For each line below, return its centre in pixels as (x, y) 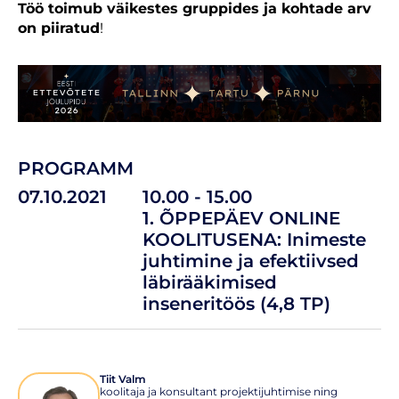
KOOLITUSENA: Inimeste (254, 239)
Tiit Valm (123, 379)
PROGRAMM (76, 168)
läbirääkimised (210, 282)
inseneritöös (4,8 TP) (236, 303)
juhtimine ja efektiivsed (251, 261)
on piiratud (59, 28)
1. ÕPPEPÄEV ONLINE (241, 218)
